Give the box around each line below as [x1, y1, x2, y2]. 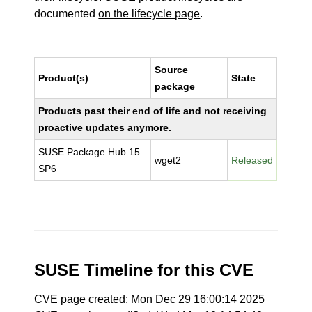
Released [231, 155, 274, 166]
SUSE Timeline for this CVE [34, 260, 254, 279]
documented [34, 8, 99, 19]
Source [155, 64, 189, 75]
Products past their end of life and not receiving [38, 105, 267, 116]
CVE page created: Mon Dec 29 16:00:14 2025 [34, 293, 265, 305]
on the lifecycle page [98, 8, 201, 19]
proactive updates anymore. [38, 122, 172, 133]
